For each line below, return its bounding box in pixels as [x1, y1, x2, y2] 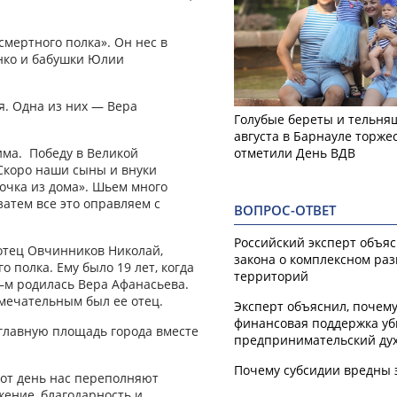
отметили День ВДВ [234, 144, 355, 161]
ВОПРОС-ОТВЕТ [234, 200, 336, 220]
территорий [234, 267, 308, 284]
